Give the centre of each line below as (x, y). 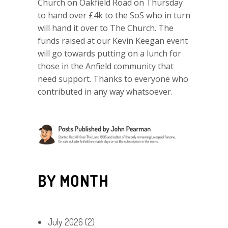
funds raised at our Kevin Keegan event (113, 40)
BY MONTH (73, 180)
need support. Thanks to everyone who (113, 79)
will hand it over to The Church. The (106, 28)
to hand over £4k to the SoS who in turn (114, 15)
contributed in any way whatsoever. (105, 91)
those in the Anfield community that (106, 66)
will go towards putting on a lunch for (109, 53)
